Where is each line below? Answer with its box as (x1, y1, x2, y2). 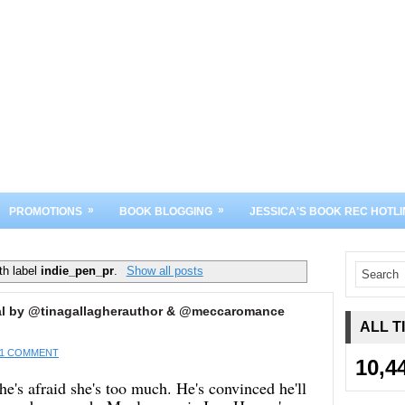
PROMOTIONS (9, 205, 82, 218)
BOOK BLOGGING (119, 205, 212, 218)
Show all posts (126, 263, 203, 278)
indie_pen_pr (41, 263, 115, 278)
